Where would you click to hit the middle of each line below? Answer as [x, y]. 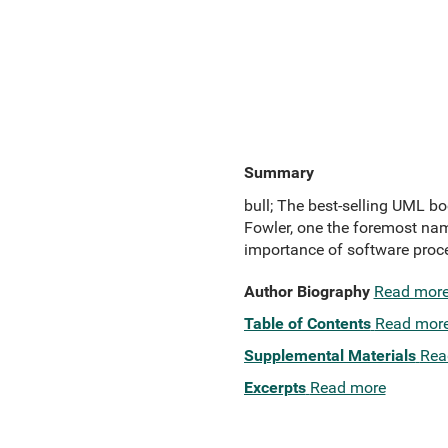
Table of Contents [307, 323]
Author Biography [306, 291]
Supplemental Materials [329, 355]
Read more [347, 387]
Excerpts [274, 387]
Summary [278, 172]
